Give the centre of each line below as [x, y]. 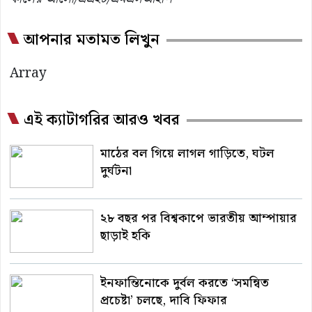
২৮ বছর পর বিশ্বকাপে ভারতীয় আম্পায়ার [198, 219]
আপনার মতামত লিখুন [92, 40]
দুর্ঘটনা [116, 171]
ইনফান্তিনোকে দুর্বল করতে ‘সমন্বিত [185, 283]
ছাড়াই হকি [125, 236]
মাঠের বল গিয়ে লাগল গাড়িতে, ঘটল [187, 154]
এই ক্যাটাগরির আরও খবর [102, 120]
